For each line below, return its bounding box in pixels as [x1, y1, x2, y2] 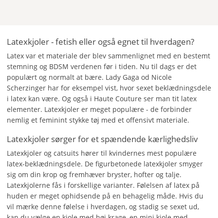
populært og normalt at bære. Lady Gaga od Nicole [7, 73, 172, 82]
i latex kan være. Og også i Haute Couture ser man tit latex [7, 94, 197, 103]
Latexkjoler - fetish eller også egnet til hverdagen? [7, 36, 194, 47]
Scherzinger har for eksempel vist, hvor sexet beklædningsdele [7, 83, 211, 92]
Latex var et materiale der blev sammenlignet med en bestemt [7, 51, 210, 60]
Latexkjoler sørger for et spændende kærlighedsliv [7, 133, 198, 145]
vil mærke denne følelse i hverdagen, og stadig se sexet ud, [7, 202, 199, 211]
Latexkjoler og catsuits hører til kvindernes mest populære [7, 148, 197, 158]
